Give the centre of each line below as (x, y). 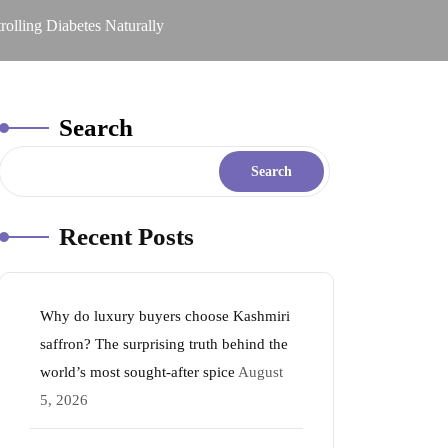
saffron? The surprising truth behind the (164, 344)
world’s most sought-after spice (137, 372)
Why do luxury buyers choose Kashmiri (165, 316)
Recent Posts (126, 236)
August (260, 372)
